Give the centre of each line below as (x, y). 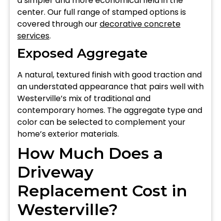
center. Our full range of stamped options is (102, 12)
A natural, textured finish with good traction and (110, 74)
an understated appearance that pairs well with (110, 86)
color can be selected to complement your (101, 122)
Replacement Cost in (102, 190)
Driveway (55, 172)
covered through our (58, 24)
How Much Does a (90, 153)
